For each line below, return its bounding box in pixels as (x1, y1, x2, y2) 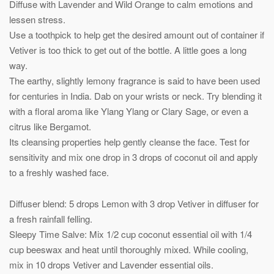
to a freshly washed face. (9, 165, 109, 179)
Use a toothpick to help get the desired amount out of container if (9, 28, 264, 41)
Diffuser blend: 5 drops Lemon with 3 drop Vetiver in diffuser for (9, 196, 259, 210)
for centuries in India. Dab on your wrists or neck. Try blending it (9, 89, 262, 102)
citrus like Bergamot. (9, 119, 91, 133)
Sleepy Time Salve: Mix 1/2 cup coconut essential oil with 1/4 (9, 227, 252, 240)
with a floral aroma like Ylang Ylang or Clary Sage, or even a (9, 104, 248, 117)
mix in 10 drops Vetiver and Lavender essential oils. (9, 257, 213, 271)
